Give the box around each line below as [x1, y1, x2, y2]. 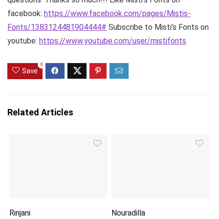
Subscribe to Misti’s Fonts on [107, 22, 209, 32]
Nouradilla [111, 208, 146, 218]
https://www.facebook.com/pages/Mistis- [44, 8, 191, 18]
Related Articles [7, 107, 73, 117]
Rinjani [9, 208, 31, 218]
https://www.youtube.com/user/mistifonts [39, 36, 186, 45]
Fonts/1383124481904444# [7, 22, 107, 32]
